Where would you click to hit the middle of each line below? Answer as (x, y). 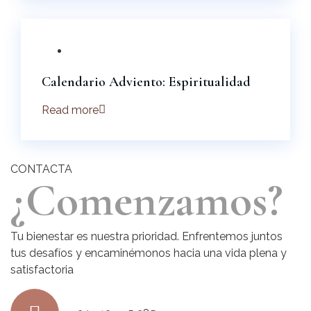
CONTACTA (41, 169)
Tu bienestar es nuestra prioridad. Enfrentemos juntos (146, 236)
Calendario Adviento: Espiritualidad (146, 82)
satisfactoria (42, 269)
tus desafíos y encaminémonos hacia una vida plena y (149, 253)
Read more (70, 110)
